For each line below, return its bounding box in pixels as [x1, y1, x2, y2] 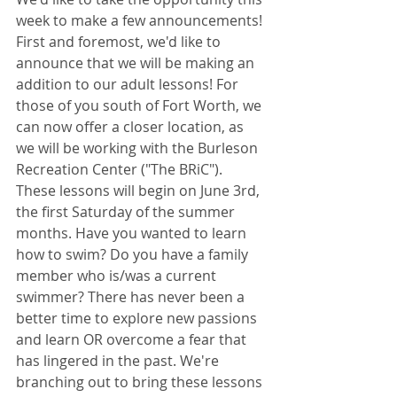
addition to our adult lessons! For [16, 74, 242, 94]
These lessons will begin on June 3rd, [16, 181, 263, 200]
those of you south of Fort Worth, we [16, 96, 265, 115]
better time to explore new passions [16, 308, 261, 328]
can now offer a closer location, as [16, 117, 247, 136]
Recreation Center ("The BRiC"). [16, 160, 226, 179]
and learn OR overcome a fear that [16, 330, 250, 349]
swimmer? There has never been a [16, 287, 248, 307]
